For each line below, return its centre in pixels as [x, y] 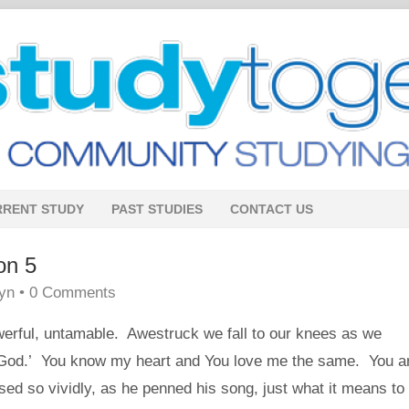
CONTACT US [272, 209]
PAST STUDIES [157, 209]
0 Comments [73, 293]
